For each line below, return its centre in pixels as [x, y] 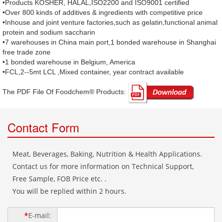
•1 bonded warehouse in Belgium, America [69, 62]
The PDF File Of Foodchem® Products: [65, 92]
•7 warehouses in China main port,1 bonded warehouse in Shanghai [109, 42]
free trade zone [27, 52]
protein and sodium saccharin [49, 32]
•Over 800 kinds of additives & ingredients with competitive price [103, 13]
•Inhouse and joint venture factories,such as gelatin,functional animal [110, 23]
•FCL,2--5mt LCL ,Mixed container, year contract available [93, 72]
